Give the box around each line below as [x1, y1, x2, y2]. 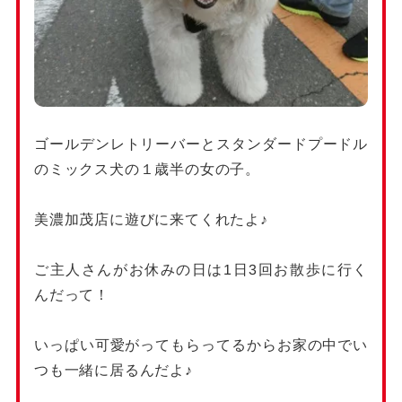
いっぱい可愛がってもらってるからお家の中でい [33, 336, 369, 353]
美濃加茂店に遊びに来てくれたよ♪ [33, 211, 268, 227]
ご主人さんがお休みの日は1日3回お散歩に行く [33, 261, 369, 277]
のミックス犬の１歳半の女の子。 [33, 161, 260, 177]
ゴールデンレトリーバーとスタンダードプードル [33, 135, 369, 152]
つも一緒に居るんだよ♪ [33, 362, 193, 378]
